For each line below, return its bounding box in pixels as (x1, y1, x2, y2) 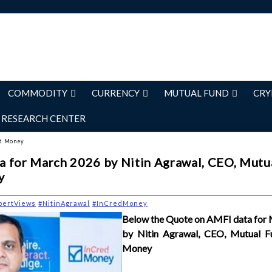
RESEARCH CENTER (1, 113, 86, 124)
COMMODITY (8, 87, 67, 98)
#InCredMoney (92, 199, 148, 207)
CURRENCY (92, 87, 140, 98)
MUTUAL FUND (164, 87, 229, 98)
